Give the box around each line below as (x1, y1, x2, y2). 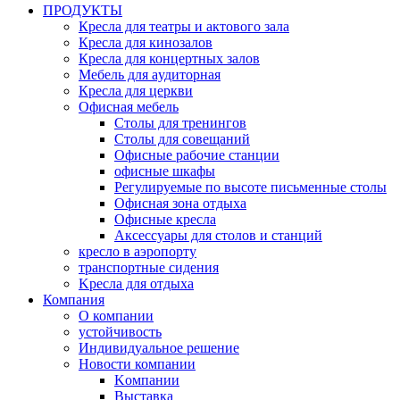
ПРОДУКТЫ (43, 3, 122, 18)
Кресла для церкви (79, 83, 193, 98)
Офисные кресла (114, 212, 216, 227)
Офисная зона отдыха (114, 196, 246, 211)
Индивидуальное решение (79, 340, 239, 355)
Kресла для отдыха (79, 276, 194, 291)
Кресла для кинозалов (79, 35, 212, 50)
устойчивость (79, 324, 162, 339)
